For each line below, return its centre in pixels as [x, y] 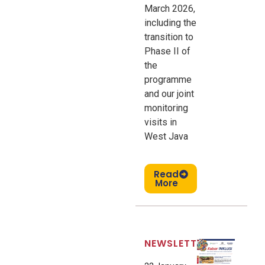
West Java [167, 136]
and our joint [169, 93]
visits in [161, 122]
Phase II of [168, 51]
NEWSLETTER [177, 243]
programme [168, 79]
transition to [169, 37]
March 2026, [170, 8]
